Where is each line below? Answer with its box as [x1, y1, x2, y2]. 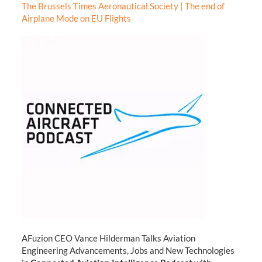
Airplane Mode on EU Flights [21, 12, 131, 23]
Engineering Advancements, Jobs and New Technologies [21, 245, 235, 256]
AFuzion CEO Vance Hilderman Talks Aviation [21, 233, 195, 244]
